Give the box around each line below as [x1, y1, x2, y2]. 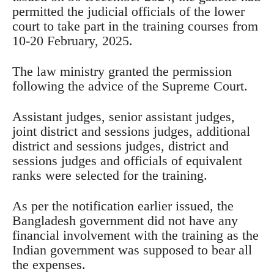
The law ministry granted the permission [12, 63, 232, 79]
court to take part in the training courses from [12, 18, 258, 34]
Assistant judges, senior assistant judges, [12, 108, 235, 124]
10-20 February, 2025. [12, 32, 133, 48]
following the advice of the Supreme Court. [12, 78, 248, 94]
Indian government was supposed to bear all [12, 242, 252, 257]
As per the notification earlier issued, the [12, 198, 234, 213]
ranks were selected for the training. [12, 167, 207, 183]
